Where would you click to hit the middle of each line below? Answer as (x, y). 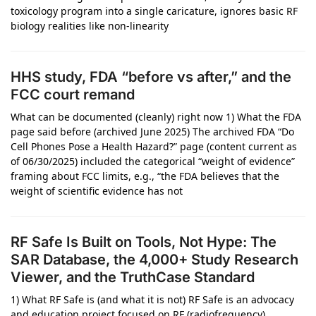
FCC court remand (73, 95)
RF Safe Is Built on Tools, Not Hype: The (144, 242)
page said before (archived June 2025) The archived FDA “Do (152, 132)
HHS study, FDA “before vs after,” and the (151, 77)
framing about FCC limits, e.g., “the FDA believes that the (145, 176)
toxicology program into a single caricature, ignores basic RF (154, 11)
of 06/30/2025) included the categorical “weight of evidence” (153, 161)
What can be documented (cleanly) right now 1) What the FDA (156, 117)
